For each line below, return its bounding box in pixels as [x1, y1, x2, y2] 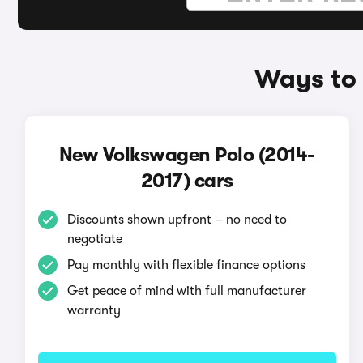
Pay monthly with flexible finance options [66, 258, 305, 272]
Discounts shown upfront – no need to [66, 212, 287, 227]
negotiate [66, 232, 122, 246]
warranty [66, 303, 121, 318]
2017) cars [140, 169, 233, 192]
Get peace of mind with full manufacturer [66, 284, 306, 298]
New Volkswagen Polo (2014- [58, 143, 315, 166]
